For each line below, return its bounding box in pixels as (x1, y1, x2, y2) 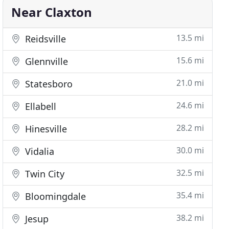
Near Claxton (11, 4, 93, 20)
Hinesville (22, 123, 67, 135)
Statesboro (22, 78, 73, 90)
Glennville (22, 55, 68, 67)
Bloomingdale (22, 190, 86, 202)
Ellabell (22, 100, 57, 112)
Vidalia (22, 145, 55, 157)
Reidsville (22, 33, 66, 45)
